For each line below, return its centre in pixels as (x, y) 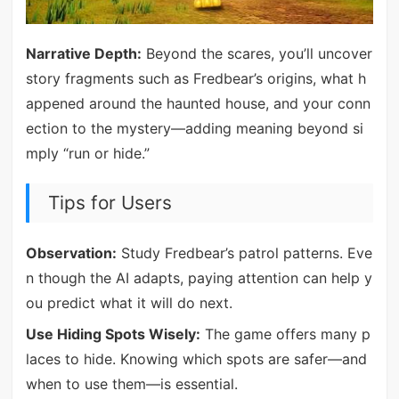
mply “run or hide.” (87, 154)
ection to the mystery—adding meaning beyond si (194, 129)
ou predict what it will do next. (129, 303)
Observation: (71, 253)
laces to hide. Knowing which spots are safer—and (196, 358)
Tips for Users (110, 203)
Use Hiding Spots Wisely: (113, 334)
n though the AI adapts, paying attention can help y (199, 278)
